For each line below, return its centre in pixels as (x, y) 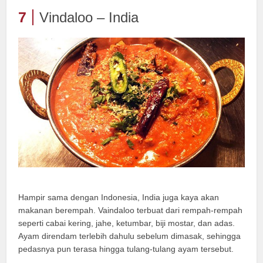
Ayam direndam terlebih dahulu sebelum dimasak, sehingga (130, 236)
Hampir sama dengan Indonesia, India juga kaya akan (119, 198)
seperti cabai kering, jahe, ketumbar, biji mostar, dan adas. (127, 223)
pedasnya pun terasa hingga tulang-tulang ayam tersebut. (126, 249)
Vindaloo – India (89, 18)
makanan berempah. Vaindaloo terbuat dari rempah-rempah (131, 210)
